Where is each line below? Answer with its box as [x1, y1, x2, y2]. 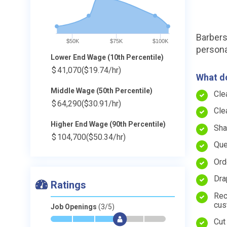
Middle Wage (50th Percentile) [51, 87, 153, 95]
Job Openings [51, 203, 98, 211]
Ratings [51, 179, 86, 191]
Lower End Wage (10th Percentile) [51, 53, 164, 61]
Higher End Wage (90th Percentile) [51, 120, 166, 128]
